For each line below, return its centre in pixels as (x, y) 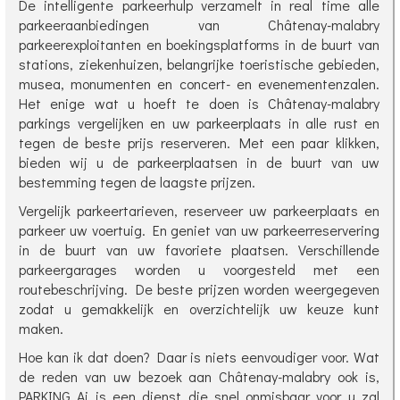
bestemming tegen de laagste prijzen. (137, 182)
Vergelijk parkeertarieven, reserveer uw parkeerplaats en (199, 211)
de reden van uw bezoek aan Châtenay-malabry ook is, (199, 377)
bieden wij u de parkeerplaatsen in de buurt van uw (199, 162)
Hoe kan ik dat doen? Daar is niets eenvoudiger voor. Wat (199, 357)
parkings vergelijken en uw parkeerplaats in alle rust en (199, 123)
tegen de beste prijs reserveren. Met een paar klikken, (199, 143)
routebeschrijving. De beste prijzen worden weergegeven (199, 289)
